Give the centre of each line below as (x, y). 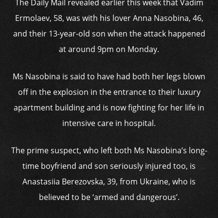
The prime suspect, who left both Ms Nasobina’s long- (109, 150)
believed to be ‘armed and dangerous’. (109, 197)
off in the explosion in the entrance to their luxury (109, 92)
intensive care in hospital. (109, 123)
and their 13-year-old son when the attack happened (109, 34)
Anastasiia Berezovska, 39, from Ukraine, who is (109, 182)
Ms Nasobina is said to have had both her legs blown (109, 76)
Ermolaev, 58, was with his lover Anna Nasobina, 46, (109, 18)
